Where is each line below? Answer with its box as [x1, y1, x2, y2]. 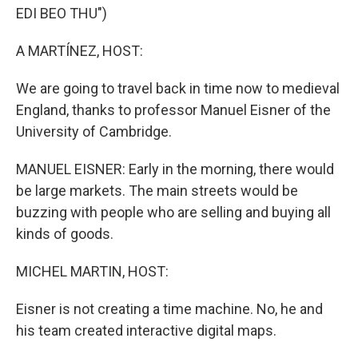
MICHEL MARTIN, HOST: [16, 263, 169, 280]
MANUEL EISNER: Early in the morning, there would [16, 161, 334, 177]
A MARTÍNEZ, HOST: [16, 42, 143, 59]
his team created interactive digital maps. [16, 322, 276, 339]
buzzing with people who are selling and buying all [16, 204, 331, 221]
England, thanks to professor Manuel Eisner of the [16, 101, 331, 118]
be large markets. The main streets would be [16, 182, 298, 199]
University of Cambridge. [16, 123, 172, 140]
